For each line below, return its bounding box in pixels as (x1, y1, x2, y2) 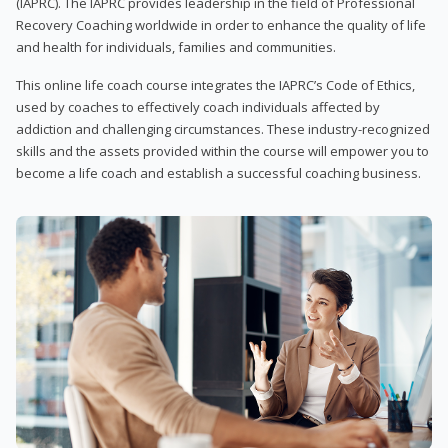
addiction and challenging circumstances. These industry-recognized (16, 119, 430, 138)
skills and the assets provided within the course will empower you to (16, 141, 429, 160)
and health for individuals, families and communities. (16, 37, 336, 56)
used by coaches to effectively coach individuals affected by (16, 97, 380, 116)
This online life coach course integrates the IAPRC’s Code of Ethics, (16, 75, 415, 94)
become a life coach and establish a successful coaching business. (16, 163, 421, 182)
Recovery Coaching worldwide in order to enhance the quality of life (16, 15, 426, 34)
